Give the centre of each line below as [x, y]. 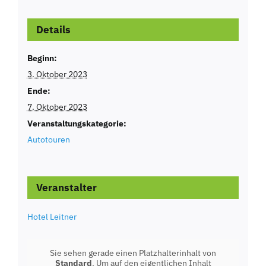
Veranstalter [66, 187]
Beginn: [42, 58]
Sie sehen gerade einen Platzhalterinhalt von [133, 253]
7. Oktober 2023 [57, 107]
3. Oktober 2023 [57, 74]
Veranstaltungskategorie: [77, 123]
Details [53, 29]
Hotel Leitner [52, 216]
